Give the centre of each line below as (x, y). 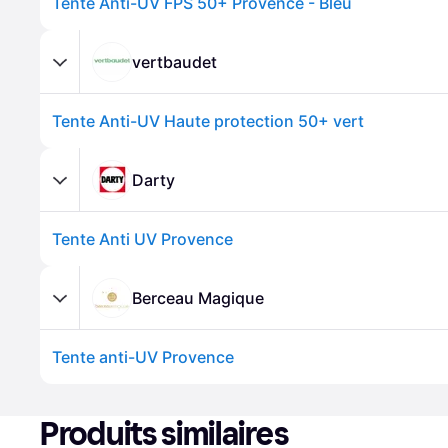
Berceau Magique (198, 297)
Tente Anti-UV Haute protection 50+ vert (208, 121)
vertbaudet (174, 61)
